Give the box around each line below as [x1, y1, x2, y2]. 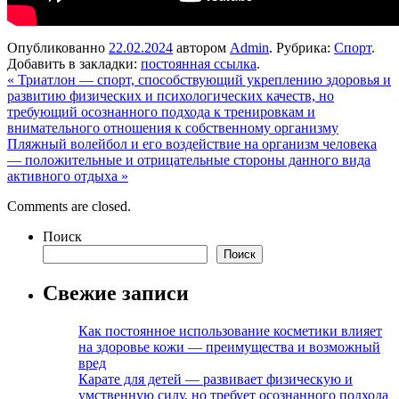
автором [176, 39, 226, 55]
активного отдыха [7, 167, 121, 183]
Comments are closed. [7, 198, 131, 214]
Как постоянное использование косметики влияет [78, 322, 382, 338]
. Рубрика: [269, 39, 334, 55]
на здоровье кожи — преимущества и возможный [78, 338, 380, 354]
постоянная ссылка [141, 55, 256, 71]
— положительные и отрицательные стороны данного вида [7, 151, 370, 167]
